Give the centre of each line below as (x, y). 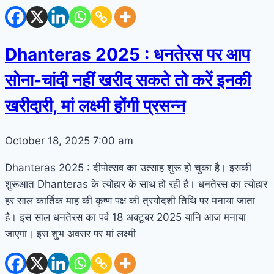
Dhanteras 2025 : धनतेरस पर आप (127, 54)
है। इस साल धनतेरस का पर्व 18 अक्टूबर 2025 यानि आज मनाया (125, 217)
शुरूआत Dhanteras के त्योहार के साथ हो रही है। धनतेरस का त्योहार (136, 184)
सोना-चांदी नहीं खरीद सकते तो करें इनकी (128, 80)
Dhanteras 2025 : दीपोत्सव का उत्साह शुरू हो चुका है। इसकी (128, 168)
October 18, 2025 (49, 141)
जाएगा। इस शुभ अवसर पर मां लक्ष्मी (70, 234)
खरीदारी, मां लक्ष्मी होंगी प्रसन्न (95, 106)
